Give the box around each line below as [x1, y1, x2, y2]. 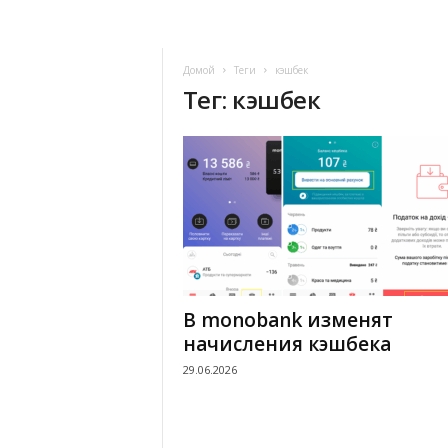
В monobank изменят [182, 307, 393, 333]
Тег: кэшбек [182, 83, 321, 116]
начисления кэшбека [182, 331, 391, 357]
